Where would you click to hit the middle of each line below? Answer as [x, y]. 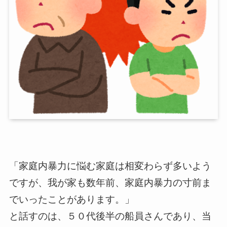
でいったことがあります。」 [71, 199]
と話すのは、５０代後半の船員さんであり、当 [110, 216]
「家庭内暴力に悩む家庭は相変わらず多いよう [110, 166]
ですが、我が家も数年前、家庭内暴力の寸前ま [110, 182]
